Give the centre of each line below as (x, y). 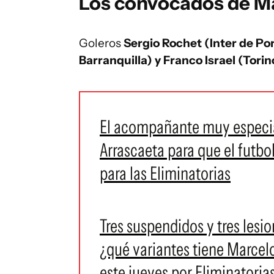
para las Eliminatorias (165, 173)
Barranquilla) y (121, 60)
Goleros (101, 43)
